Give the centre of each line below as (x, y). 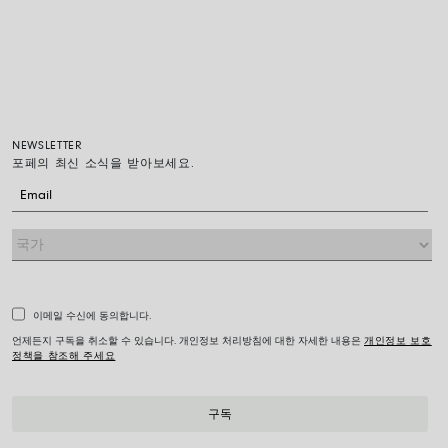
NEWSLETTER (47, 146)
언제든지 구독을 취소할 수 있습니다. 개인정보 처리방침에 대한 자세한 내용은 (188, 341)
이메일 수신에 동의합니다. (92, 316)
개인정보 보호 (398, 341)
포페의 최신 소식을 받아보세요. (103, 164)
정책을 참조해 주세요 (64, 356)
